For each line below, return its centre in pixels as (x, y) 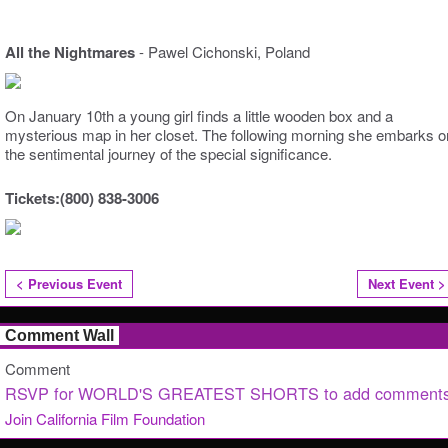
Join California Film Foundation (105, 418)
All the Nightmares (70, 51)
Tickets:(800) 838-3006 (84, 197)
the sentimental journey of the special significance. (168, 153)
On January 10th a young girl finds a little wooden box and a (199, 115)
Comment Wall (59, 335)
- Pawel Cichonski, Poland (222, 51)
